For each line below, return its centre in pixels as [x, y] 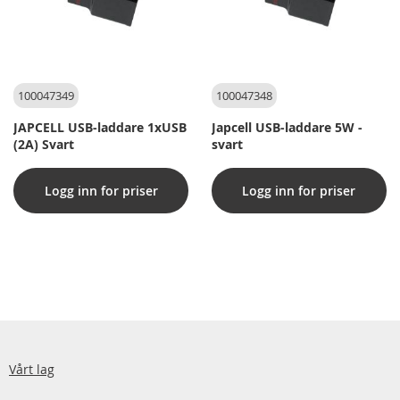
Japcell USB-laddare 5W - [287, 127]
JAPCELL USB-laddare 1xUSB [100, 127]
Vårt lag [32, 369]
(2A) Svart [44, 144]
